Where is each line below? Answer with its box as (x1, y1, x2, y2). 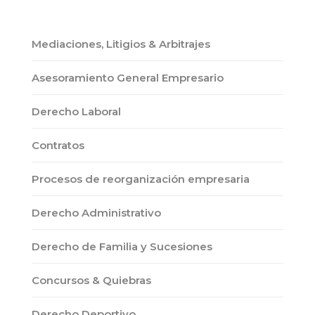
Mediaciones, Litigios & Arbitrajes (32, 37, 210, 51)
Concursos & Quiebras (32, 274, 151, 287)
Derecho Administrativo (32, 206, 161, 219)
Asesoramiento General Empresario (32, 71, 224, 84)
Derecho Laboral (32, 105, 121, 118)
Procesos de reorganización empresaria (32, 172, 250, 186)
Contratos (32, 139, 84, 152)
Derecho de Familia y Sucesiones (32, 240, 212, 253)
